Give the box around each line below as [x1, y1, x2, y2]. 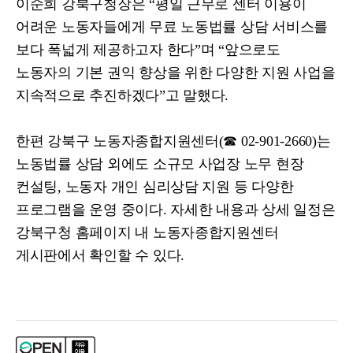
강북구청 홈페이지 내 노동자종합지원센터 [16, 225, 279, 240]
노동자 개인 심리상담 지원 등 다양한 [65, 179, 294, 195]
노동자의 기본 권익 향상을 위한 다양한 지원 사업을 [16, 65, 336, 80]
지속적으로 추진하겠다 [16, 87, 160, 103]
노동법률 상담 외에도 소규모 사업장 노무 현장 [16, 156, 304, 172]
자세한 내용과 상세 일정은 [170, 202, 336, 217]
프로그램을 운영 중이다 [16, 202, 163, 217]
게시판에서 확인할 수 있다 [16, 247, 181, 263]
